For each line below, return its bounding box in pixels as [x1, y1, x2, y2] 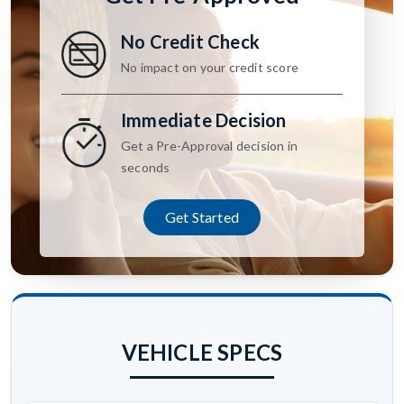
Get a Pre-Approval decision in [121, 137, 298, 153]
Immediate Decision [121, 108, 287, 131]
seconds [121, 159, 170, 175]
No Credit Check [121, 31, 260, 53]
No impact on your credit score [121, 60, 298, 76]
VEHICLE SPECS [121, 338, 283, 365]
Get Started [164, 207, 240, 225]
